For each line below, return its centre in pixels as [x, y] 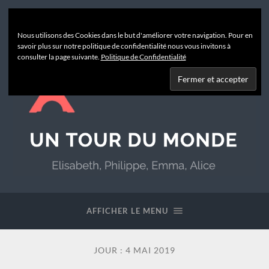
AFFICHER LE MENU [127, 211]
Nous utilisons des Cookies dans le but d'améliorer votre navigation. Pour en [135, 35]
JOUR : [110, 251]
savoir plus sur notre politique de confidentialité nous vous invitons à [124, 46]
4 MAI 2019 [150, 251]
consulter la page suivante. [59, 56]
